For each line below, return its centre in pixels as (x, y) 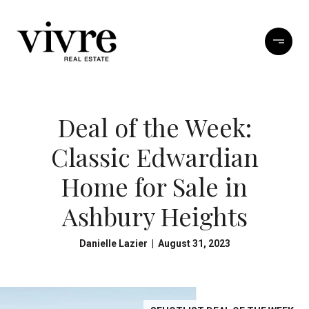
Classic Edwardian (154, 157)
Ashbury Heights (154, 216)
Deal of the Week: (154, 127)
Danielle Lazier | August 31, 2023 (154, 243)
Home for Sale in (154, 186)
